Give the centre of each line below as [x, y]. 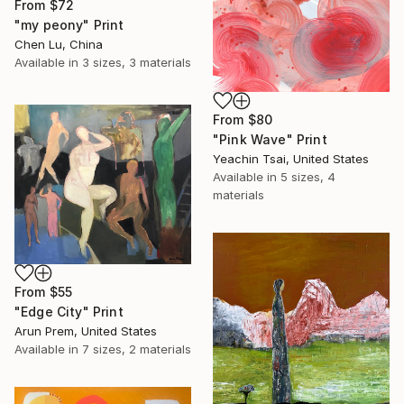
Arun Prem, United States [86, 331]
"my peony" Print [69, 25]
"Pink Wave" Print [270, 140]
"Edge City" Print [69, 311]
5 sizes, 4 [308, 177]
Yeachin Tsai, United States [291, 159]
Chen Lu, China [59, 45]
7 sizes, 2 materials [137, 349]
